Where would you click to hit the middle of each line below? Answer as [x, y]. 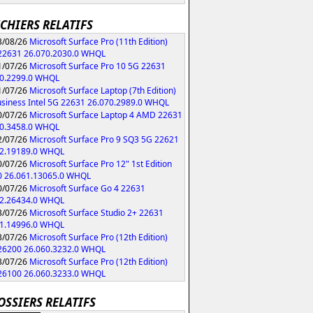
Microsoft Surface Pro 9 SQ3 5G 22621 [104, 139]
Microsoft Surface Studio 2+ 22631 [96, 212]
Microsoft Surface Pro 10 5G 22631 [97, 66]
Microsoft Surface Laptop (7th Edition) [103, 90]
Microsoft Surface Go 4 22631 [87, 188]
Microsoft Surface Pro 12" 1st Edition [101, 163]
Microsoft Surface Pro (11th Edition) [99, 41]
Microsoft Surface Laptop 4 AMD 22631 [106, 115]
